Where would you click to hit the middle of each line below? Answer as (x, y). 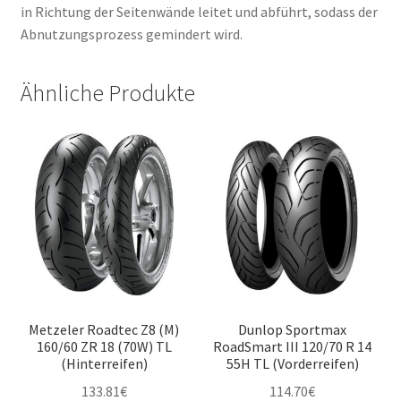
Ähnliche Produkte (107, 94)
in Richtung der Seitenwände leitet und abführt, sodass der (199, 11)
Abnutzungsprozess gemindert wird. (131, 34)
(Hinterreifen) (104, 363)
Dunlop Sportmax (293, 329)
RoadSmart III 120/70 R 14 (293, 346)
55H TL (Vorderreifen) (292, 363)
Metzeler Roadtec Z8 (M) (104, 329)
